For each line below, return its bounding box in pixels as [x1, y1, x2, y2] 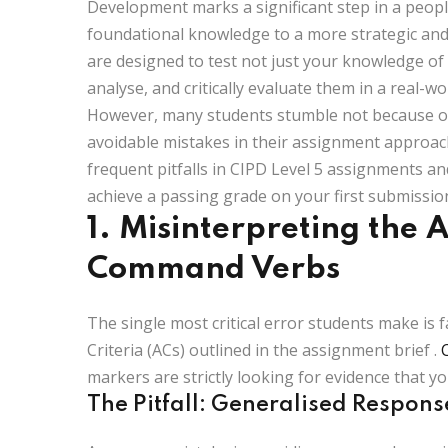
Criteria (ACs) [87, 338, 185, 361]
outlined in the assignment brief [185, 338, 434, 361]
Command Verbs [87, 253, 340, 285]
